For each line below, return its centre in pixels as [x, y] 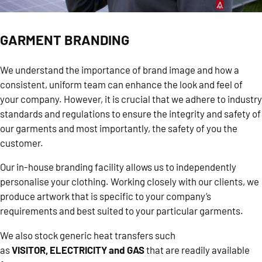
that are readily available [198, 250]
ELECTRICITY [78, 250]
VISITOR [29, 250]
